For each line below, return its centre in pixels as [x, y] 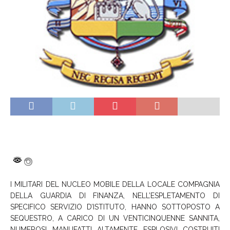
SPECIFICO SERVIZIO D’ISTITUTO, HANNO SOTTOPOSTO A [115, 207]
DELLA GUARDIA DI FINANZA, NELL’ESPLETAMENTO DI [115, 195]
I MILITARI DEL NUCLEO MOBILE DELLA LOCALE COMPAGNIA [115, 184]
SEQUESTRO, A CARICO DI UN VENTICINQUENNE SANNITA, [115, 218]
